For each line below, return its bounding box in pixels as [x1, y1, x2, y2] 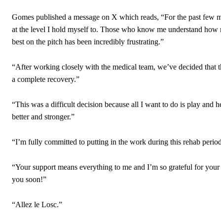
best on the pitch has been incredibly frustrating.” [12, 37, 164, 46]
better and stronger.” [12, 112, 74, 121]
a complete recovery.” [12, 75, 79, 84]
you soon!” [12, 175, 46, 184]
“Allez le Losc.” [12, 200, 62, 209]
